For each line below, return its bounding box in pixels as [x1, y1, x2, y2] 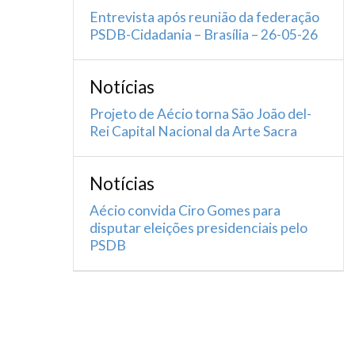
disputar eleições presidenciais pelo [90, 219, 307, 236]
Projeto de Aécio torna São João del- [90, 105, 311, 122]
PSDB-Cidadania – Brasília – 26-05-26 [90, 26, 318, 43]
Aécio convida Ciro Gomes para [90, 202, 281, 219]
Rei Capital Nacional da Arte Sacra [90, 123, 297, 139]
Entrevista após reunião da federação [90, 9, 319, 25]
